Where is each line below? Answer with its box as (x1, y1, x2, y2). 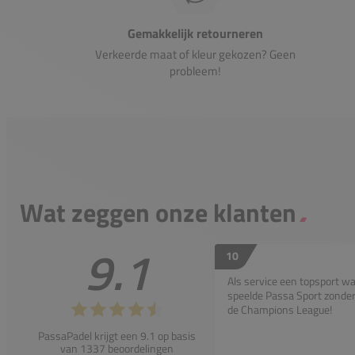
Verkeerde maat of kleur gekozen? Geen (94, 44, 296, 63)
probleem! (169, 61, 221, 80)
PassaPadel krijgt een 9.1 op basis (38, 326, 197, 344)
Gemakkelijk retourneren (127, 23, 263, 43)
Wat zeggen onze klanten (20, 193, 296, 231)
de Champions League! (227, 300, 332, 318)
